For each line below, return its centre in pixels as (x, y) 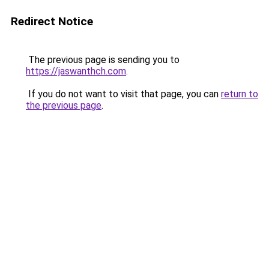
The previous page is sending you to (103, 60)
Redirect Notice (52, 21)
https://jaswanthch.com (76, 71)
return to (240, 94)
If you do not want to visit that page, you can (123, 94)
